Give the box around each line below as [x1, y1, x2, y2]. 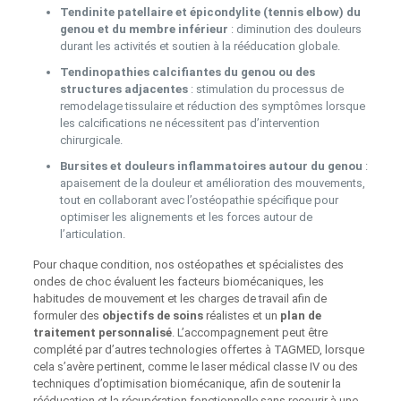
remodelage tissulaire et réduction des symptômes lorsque [59, 98, 365, 113]
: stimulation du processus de [187, 81, 344, 96]
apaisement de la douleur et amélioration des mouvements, [59, 175, 365, 190]
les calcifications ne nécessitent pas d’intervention [59, 115, 320, 130]
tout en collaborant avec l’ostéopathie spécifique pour [59, 192, 338, 207]
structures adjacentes [59, 81, 188, 96]
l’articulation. [59, 226, 125, 241]
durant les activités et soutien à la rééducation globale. [59, 38, 340, 53]
